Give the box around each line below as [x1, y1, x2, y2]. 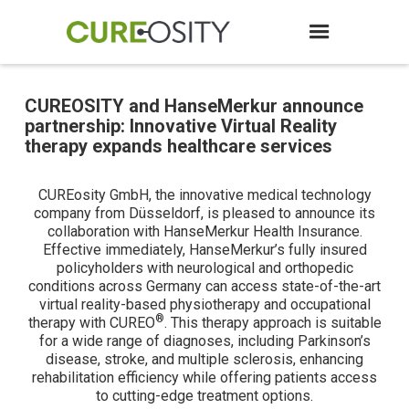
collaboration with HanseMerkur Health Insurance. [47, 223, 362, 240]
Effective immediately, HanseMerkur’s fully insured [42, 241, 367, 258]
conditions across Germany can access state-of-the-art [28, 278, 381, 295]
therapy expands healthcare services [24, 135, 332, 157]
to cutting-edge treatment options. [96, 387, 313, 404]
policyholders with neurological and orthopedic [56, 259, 353, 277]
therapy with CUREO [27, 314, 155, 331]
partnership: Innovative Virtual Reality [24, 115, 337, 137]
